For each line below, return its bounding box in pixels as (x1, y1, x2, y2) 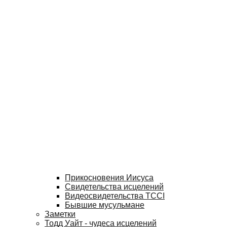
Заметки (45, 210, 75, 219)
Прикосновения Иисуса (65, 173, 154, 182)
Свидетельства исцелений (65, 182, 164, 192)
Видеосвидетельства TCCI (65, 192, 165, 201)
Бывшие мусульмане (65, 201, 144, 210)
